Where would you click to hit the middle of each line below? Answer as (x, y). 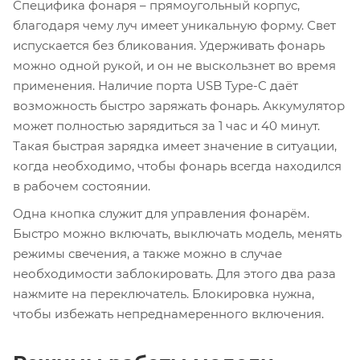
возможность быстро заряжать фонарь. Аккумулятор (179, 105)
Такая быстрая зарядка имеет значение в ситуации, (175, 145)
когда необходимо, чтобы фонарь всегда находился (177, 166)
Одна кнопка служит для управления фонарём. (161, 213)
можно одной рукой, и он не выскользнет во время (174, 65)
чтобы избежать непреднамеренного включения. (168, 313)
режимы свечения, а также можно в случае (147, 253)
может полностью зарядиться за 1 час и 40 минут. (166, 125)
